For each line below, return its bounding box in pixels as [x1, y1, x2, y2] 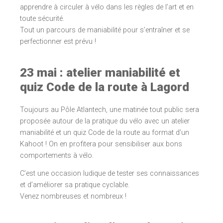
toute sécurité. [20, 14, 64, 23]
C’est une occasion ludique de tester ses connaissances [20, 169, 199, 178]
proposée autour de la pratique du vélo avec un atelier [20, 117, 190, 126]
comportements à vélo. [20, 151, 94, 160]
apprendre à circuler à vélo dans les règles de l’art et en [20, 3, 194, 12]
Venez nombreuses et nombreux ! [20, 192, 126, 201]
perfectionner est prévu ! [20, 37, 96, 46]
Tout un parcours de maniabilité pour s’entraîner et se [20, 26, 190, 35]
